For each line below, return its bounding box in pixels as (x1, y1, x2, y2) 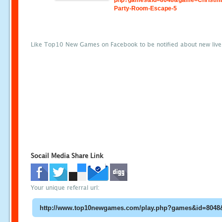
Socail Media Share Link (31, 152, 104, 160)
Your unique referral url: (31, 184, 100, 192)
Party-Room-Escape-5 (114, 5, 177, 12)
